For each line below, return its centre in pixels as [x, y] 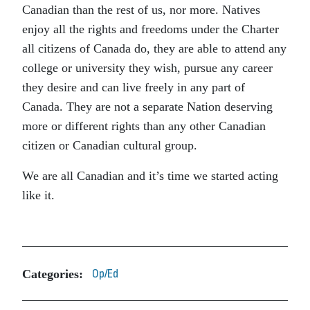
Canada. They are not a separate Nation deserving [147, 107]
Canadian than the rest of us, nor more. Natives [141, 10]
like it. [38, 195]
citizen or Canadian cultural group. [110, 145]
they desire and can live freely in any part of [134, 87]
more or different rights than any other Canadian [144, 126]
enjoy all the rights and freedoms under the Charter [151, 29]
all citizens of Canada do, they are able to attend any [154, 48]
